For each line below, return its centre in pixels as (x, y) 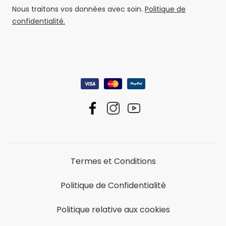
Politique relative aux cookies (113, 210)
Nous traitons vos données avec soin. (78, 9)
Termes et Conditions (113, 161)
